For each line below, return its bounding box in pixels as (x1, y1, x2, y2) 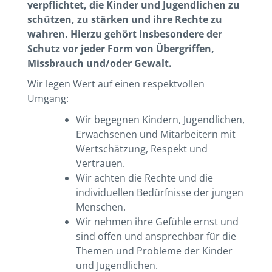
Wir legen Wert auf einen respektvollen (27, 77, 205, 91)
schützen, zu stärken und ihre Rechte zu (27, 12, 222, 26)
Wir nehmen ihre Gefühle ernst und (76, 214, 239, 228)
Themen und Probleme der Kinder (76, 243, 233, 257)
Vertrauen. (76, 156, 125, 170)
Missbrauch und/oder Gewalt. (27, 56, 172, 70)
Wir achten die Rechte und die (76, 171, 213, 185)
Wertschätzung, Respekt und (76, 141, 208, 155)
